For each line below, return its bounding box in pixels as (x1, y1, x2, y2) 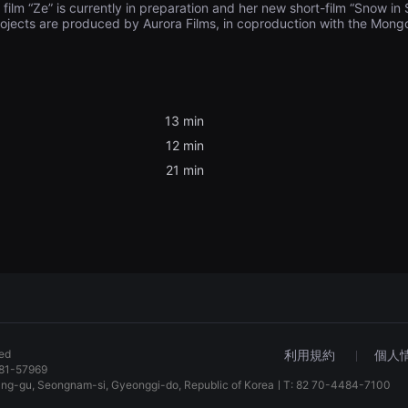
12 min (166, 138, 204, 153)
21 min (166, 162, 204, 178)
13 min (165, 113, 204, 128)
